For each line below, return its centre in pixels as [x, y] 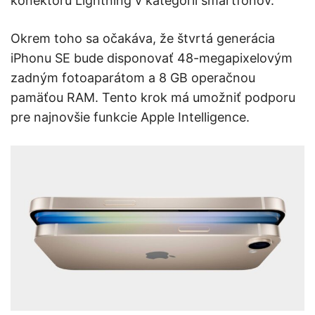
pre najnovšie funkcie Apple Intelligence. [130, 117]
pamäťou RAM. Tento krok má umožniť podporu [153, 97]
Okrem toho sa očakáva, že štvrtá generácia [143, 38]
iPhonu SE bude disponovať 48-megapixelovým [152, 58]
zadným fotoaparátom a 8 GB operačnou [133, 77]
